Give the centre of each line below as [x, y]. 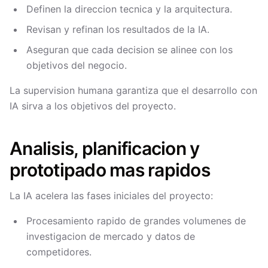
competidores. [59, 252]
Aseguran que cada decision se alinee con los [130, 50]
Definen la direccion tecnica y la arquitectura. [129, 9]
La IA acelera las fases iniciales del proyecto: [111, 196]
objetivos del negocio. [77, 65]
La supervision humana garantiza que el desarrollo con [133, 90]
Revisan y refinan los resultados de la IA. [118, 29]
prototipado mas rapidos [110, 170]
